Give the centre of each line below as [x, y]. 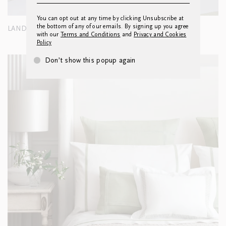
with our [49, 35]
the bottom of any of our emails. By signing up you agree [112, 26]
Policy [44, 43]
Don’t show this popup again [90, 61]
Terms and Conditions [91, 35]
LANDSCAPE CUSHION [45, 29]
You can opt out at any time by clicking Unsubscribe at [110, 18]
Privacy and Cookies [160, 35]
